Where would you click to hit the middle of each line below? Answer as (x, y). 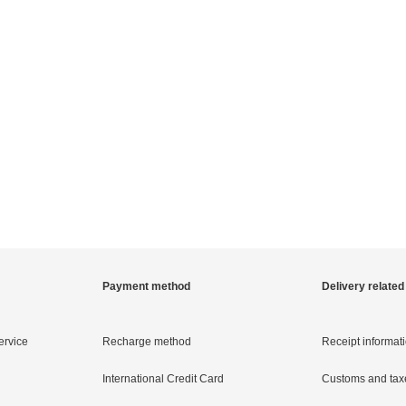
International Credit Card (163, 379)
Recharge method (147, 342)
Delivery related (363, 286)
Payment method (146, 286)
